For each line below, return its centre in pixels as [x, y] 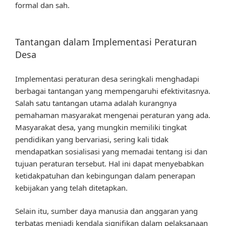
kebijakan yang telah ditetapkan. [71, 187]
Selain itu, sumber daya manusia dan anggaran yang [106, 211]
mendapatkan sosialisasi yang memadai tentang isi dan [111, 151]
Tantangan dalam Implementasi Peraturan [106, 42]
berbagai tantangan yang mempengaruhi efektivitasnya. [113, 91]
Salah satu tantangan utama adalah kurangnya [96, 103]
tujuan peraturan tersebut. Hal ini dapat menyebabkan [109, 163]
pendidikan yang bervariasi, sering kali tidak [92, 139]
